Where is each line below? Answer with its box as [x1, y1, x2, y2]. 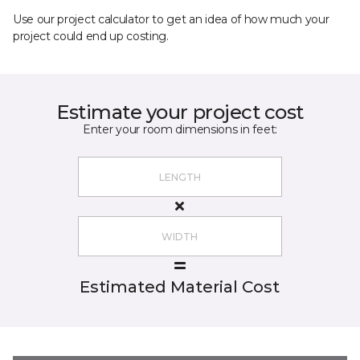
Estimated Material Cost [80, 277, 280, 297]
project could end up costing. [13, 29, 169, 43]
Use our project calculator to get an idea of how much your [13, 12, 329, 27]
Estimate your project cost [56, 100, 304, 124]
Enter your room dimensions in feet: [82, 122, 278, 137]
